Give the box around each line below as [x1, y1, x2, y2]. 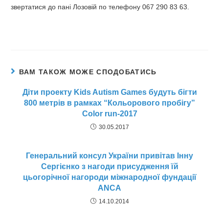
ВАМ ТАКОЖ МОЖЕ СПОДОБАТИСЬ [19, 68, 157, 76]
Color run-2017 [82, 109, 137, 118]
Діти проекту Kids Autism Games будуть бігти [22, 88, 197, 96]
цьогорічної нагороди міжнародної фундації [22, 173, 197, 181]
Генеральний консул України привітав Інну [26, 152, 193, 160]
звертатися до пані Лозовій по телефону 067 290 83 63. [11, 3, 190, 11]
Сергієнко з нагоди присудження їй [41, 162, 178, 171]
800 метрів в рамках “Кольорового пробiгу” [24, 99, 195, 107]
